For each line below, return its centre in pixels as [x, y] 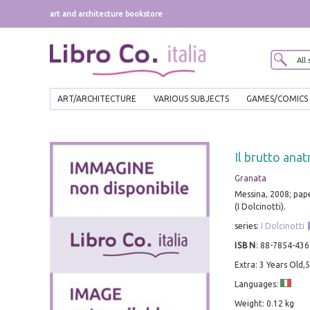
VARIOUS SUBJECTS [191, 99]
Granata [250, 179]
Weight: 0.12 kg [264, 304]
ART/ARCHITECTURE [97, 99]
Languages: [257, 284]
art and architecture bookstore [106, 14]
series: [247, 226]
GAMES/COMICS [277, 99]
